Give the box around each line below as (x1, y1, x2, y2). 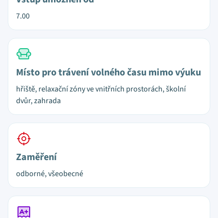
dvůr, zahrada (16, 95, 61, 106)
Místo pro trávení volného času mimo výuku (16, 66, 201, 79)
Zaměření (16, 150, 57, 164)
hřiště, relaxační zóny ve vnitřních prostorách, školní (16, 84, 186, 94)
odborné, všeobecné (16, 168, 83, 179)
